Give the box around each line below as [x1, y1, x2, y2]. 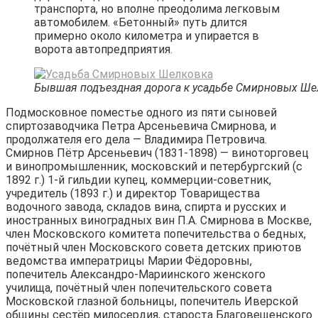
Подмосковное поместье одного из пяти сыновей [6, 105, 277, 119]
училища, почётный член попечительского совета [6, 280, 272, 295]
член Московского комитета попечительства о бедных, [6, 226, 306, 241]
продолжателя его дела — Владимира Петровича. [6, 132, 267, 146]
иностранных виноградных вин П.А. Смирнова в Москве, [6, 213, 312, 227]
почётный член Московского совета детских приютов [6, 240, 302, 254]
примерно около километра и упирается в [34, 28, 259, 43]
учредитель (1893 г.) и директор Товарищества [6, 186, 260, 200]
